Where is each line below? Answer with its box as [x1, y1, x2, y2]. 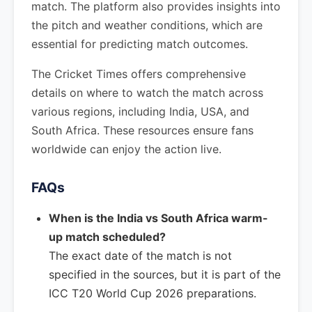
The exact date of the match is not [49, 249, 232, 263]
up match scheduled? [49, 230, 166, 244]
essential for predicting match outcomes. [31, 37, 248, 51]
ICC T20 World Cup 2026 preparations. [49, 286, 256, 300]
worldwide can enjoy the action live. [31, 142, 221, 156]
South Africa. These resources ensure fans [31, 123, 253, 137]
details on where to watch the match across [31, 86, 263, 100]
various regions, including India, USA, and [31, 104, 249, 118]
